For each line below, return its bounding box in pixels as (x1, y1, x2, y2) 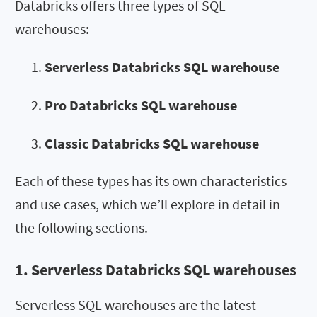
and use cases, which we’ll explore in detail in (15, 195, 280, 214)
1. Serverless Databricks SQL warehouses (15, 259, 296, 279)
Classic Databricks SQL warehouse (45, 134, 259, 153)
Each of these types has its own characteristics (15, 172, 287, 190)
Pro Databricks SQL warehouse (45, 96, 237, 115)
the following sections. (15, 219, 148, 237)
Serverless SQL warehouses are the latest (15, 295, 256, 313)
